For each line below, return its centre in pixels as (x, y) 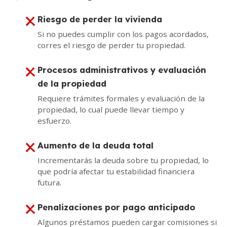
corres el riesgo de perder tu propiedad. (111, 45)
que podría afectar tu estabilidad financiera (116, 172)
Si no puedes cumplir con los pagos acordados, (123, 34)
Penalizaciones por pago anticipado (116, 207)
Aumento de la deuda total (96, 145)
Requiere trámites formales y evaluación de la (121, 99)
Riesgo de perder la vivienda (100, 19)
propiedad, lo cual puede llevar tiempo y (111, 110)
